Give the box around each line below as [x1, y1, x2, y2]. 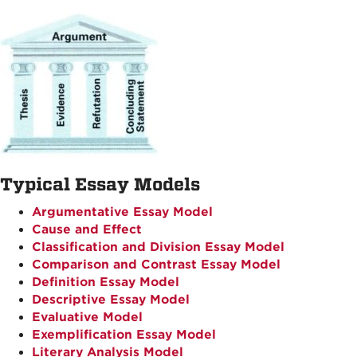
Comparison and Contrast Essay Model [32, 257, 280, 272]
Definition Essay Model [32, 275, 179, 289]
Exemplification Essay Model [32, 328, 216, 342]
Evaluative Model [32, 310, 143, 324]
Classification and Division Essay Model [32, 240, 284, 254]
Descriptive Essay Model [32, 292, 190, 307]
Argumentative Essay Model [32, 205, 213, 219]
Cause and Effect [32, 222, 142, 237]
